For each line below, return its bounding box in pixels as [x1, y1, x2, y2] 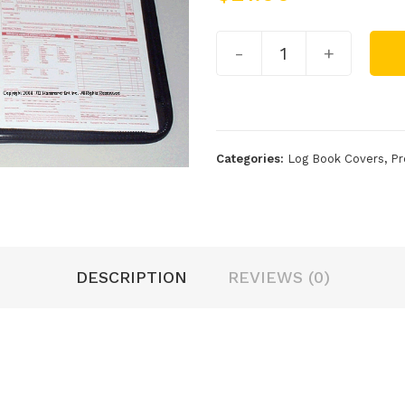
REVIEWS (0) [227, 268, 330, 287]
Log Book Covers [287, 152, 384, 165]
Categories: [216, 152, 287, 165]
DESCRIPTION [75, 268, 187, 287]
